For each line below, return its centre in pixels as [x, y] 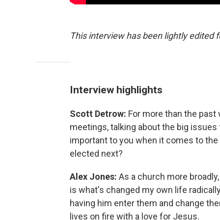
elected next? [96, 153]
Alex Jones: [94, 176]
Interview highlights [116, 89]
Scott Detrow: [99, 113]
